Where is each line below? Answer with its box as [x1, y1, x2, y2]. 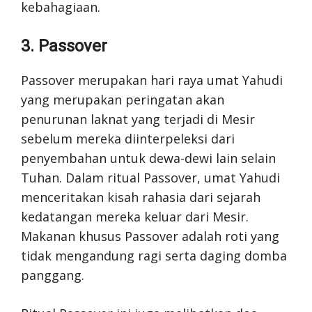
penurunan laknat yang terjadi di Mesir [21, 110, 255, 127]
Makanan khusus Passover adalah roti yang [21, 227, 279, 244]
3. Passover [21, 36, 107, 56]
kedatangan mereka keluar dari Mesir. [21, 208, 249, 225]
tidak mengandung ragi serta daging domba [21, 247, 287, 264]
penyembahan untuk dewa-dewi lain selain [21, 149, 276, 166]
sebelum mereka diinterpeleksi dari [21, 130, 235, 147]
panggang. [21, 266, 84, 283]
